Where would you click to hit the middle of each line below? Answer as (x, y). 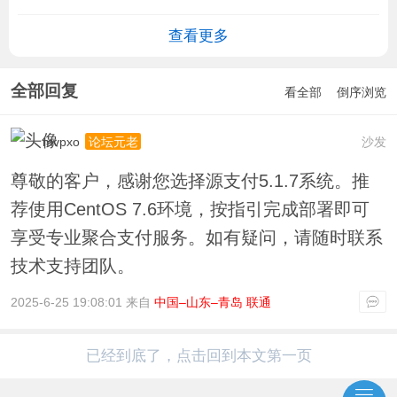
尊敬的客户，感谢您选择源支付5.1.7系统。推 (190, 180)
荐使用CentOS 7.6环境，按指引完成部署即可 (190, 209)
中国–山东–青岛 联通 (212, 302)
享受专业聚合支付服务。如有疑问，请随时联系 (196, 237)
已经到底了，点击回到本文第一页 (198, 356)
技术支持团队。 (72, 265)
